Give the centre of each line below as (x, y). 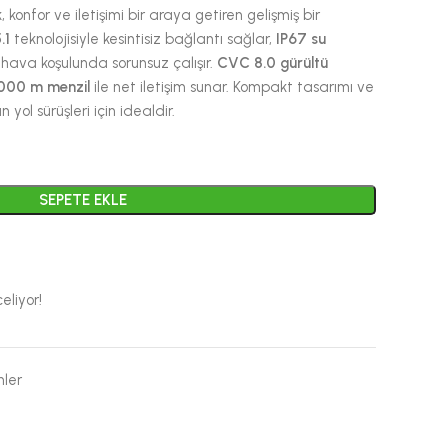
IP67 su (300, 39)
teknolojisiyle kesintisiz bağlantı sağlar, (142, 39)
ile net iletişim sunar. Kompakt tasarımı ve (231, 87)
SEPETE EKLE (83, 200)
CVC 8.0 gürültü (272, 63)
